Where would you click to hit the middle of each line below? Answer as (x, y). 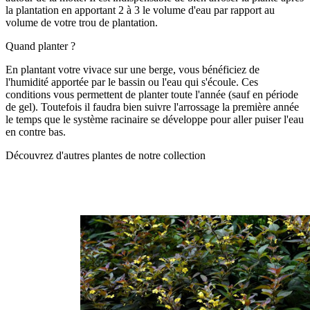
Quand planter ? (40, 46)
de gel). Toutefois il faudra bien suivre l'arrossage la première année (152, 107)
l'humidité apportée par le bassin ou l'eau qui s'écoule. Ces (132, 82)
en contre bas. (36, 131)
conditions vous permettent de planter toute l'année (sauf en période (152, 94)
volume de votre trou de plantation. (82, 22)
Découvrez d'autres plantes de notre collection (106, 155)
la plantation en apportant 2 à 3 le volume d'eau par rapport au (140, 10)
